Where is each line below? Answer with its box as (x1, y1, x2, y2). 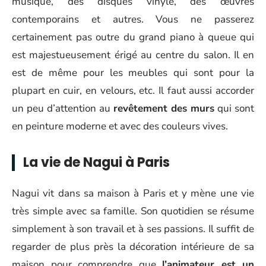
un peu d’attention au (12, 102, 113, 115)
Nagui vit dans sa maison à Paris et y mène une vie (12, 186, 254, 200)
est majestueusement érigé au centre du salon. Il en (12, 48, 254, 62)
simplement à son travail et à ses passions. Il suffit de (12, 221, 254, 236)
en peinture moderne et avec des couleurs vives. (12, 119, 228, 133)
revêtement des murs (113, 102, 214, 115)
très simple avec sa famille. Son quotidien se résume (12, 204, 254, 218)
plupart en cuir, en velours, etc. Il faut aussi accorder (12, 84, 254, 97)
